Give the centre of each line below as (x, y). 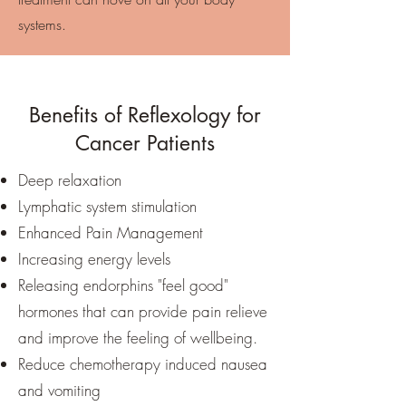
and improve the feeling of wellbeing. (138, 338)
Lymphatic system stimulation (107, 206)
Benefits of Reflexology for (145, 115)
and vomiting (59, 390)
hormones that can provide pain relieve (143, 311)
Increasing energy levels (94, 259)
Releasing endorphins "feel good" (123, 285)
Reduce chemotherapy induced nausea (143, 364)
